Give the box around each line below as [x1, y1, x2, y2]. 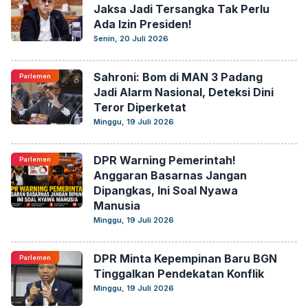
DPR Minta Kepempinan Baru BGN [93, 252, 277, 265]
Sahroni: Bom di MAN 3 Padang [93, 70, 263, 84]
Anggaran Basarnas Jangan [93, 168, 247, 182]
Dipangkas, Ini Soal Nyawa [93, 184, 238, 197]
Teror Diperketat [93, 100, 186, 114]
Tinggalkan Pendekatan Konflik [93, 267, 264, 280]
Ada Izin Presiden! [93, 17, 192, 31]
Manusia [93, 199, 140, 212]
